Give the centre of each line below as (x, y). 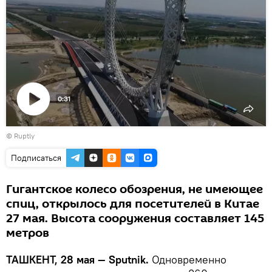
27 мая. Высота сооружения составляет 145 (135, 219)
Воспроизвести (55, 129)
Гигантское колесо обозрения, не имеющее (134, 189)
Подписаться (36, 158)
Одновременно (189, 260)
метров (28, 233)
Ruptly (24, 136)
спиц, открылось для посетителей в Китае (133, 204)
